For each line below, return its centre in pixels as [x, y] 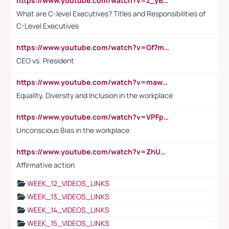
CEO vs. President [45, 60]
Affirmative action [45, 165]
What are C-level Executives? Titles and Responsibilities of [111, 13]
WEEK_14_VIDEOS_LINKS [68, 210]
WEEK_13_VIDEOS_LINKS [68, 196]
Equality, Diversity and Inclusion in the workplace [95, 95]
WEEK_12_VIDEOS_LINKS [68, 183]
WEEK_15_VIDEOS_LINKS [68, 223]
